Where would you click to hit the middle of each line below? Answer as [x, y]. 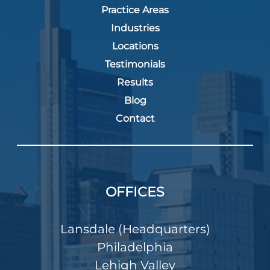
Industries [135, 28]
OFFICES [135, 192]
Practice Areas [135, 10]
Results [135, 83]
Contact [135, 119]
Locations [135, 46]
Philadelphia [135, 247]
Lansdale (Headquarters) [135, 229]
